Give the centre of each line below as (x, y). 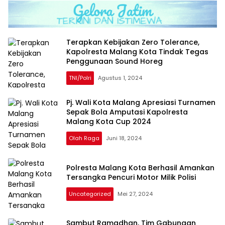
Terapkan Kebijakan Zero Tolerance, (133, 42)
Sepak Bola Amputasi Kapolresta (127, 112)
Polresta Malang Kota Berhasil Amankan (140, 167)
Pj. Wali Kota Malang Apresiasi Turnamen (141, 103)
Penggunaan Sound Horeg (115, 62)
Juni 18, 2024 (124, 138)
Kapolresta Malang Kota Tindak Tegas (137, 52)
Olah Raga (84, 138)
